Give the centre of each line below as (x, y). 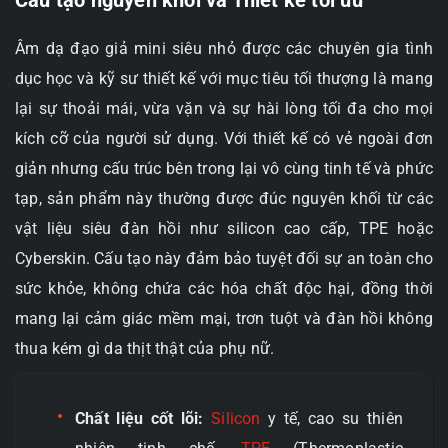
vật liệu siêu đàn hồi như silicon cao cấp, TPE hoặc (224, 228)
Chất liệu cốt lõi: (139, 418)
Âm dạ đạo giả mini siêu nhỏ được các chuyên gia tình (224, 48)
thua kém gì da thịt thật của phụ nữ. (145, 348)
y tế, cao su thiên (331, 418)
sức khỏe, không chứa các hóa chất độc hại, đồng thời (224, 288)
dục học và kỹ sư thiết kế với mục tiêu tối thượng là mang (224, 78)
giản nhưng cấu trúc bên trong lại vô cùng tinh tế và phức (224, 168)
